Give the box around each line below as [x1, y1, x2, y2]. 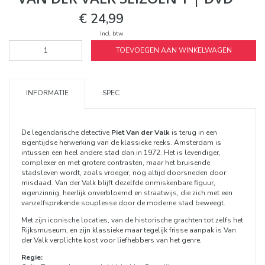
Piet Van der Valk [109, 127, 170, 137]
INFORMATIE [25, 88, 69, 98]
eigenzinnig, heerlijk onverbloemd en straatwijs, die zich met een [21, 188, 232, 198]
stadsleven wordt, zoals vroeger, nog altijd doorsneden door [21, 167, 226, 177]
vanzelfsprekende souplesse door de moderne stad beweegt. [21, 198, 225, 208]
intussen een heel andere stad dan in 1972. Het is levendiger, [21, 147, 221, 157]
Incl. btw [100, 29, 124, 38]
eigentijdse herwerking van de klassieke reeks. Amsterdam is [21, 137, 221, 147]
